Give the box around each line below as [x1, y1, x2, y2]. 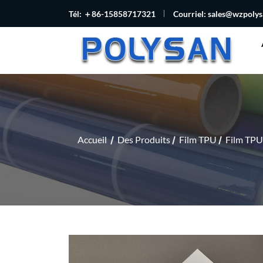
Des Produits [117, 134, 170, 145]
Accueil [77, 134, 107, 145]
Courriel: [173, 8, 208, 19]
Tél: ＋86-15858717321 [69, 8, 156, 19]
